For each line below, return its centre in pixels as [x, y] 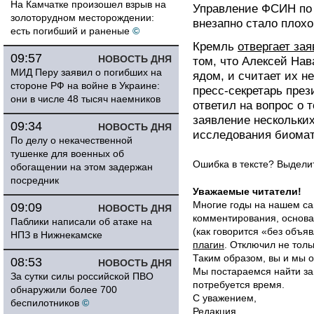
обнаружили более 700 [64, 289]
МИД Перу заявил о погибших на [86, 72]
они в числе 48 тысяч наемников [86, 99]
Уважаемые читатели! [247, 191]
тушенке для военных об [67, 153]
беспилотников [45, 303]
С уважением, [225, 298]
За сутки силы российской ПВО [82, 276]
